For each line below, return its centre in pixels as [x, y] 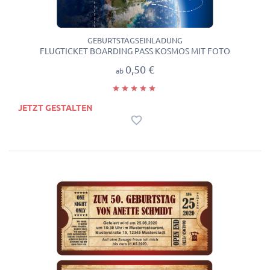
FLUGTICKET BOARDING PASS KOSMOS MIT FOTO [135, 52]
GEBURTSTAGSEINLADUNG [135, 41]
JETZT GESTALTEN [55, 108]
